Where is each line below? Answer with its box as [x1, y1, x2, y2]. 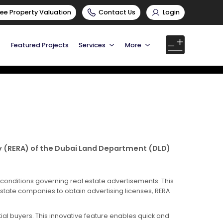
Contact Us [99, 8, 135, 16]
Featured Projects [11, 40, 69, 49]
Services [79, 40, 106, 49]
